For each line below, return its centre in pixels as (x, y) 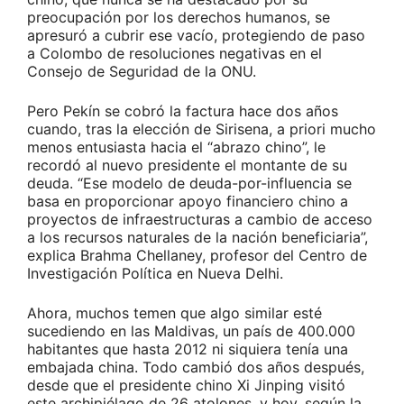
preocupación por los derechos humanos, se (179, 18)
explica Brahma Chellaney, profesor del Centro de (197, 256)
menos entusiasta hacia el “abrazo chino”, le (176, 147)
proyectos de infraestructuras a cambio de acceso (200, 220)
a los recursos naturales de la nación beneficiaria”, (197, 238)
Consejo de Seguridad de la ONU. (142, 72)
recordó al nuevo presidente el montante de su (187, 165)
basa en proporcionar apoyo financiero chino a (188, 202)
